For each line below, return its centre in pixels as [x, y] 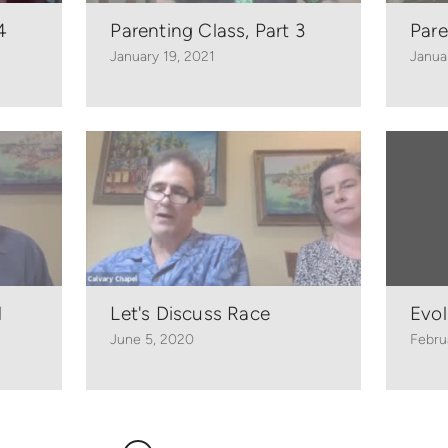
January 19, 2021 [163, 56]
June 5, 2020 [152, 340]
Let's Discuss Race [190, 314]
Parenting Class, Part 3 [207, 30]
